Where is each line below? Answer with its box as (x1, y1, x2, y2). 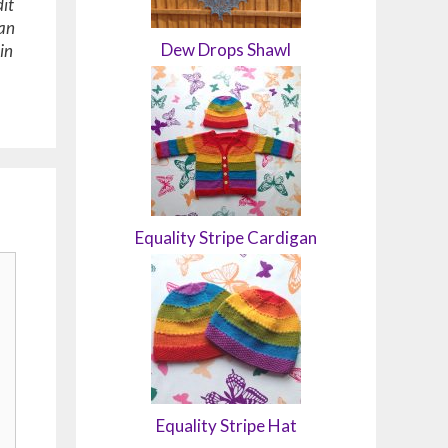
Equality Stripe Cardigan (135, 227, 317, 248)
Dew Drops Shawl (161, 39, 291, 60)
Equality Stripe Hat (155, 415, 297, 436)
